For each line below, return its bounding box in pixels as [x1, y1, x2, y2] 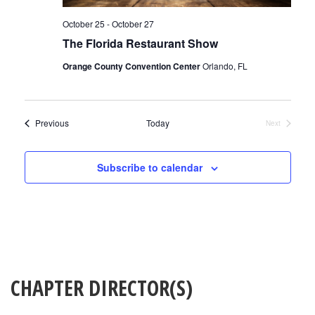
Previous [34, 117, 69, 129]
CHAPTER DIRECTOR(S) [11, 274, 193, 303]
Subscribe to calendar [97, 160, 202, 175]
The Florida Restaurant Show [62, 35, 218, 52]
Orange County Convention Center [62, 60, 202, 73]
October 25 [62, 18, 105, 30]
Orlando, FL [202, 60, 247, 72]
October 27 [111, 18, 154, 30]
